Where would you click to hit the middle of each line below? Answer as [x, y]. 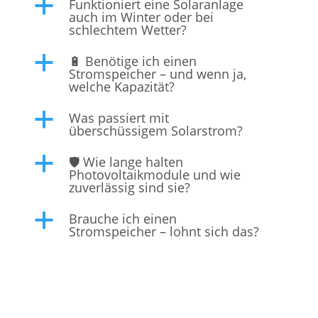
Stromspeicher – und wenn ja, [157, 74]
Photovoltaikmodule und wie [154, 175]
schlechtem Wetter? [127, 30]
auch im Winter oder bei [141, 17]
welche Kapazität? [121, 87]
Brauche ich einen [122, 219]
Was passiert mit [119, 118]
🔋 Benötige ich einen [132, 61]
